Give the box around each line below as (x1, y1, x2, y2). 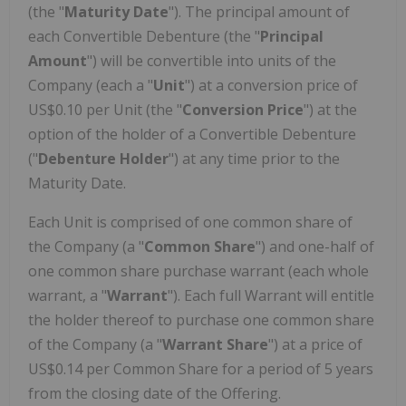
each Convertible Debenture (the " (28, 25, 260, 46)
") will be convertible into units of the (87, 50, 336, 71)
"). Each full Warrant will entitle (168, 285, 374, 305)
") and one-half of (256, 236, 374, 256)
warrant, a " (28, 285, 107, 305)
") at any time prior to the (169, 148, 340, 169)
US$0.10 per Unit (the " (28, 99, 182, 120)
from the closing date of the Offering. (28, 382, 281, 403)
